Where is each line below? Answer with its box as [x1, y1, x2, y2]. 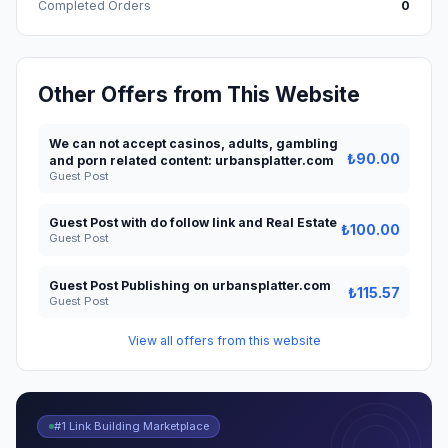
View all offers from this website [127, 333, 321, 348]
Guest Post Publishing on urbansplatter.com [48, 277, 331, 293]
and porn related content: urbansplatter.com [48, 152, 334, 168]
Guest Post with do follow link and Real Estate [48, 215, 337, 230]
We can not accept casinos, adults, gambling [48, 135, 338, 151]
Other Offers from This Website [38, 82, 360, 107]
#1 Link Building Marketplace [53, 419, 209, 434]
